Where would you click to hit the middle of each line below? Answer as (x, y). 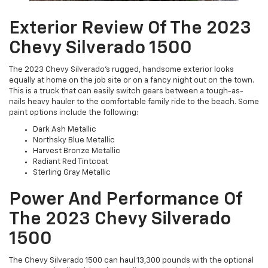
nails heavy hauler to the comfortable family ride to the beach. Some (134, 102)
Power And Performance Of (126, 200)
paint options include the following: (74, 113)
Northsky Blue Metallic (74, 141)
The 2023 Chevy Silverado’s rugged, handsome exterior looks (121, 70)
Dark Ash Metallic (65, 130)
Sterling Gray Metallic (72, 173)
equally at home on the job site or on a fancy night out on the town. (132, 81)
